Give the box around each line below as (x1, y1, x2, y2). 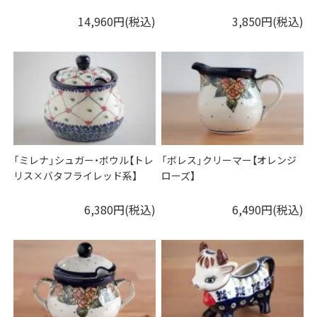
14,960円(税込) (77, 13, 156, 30)
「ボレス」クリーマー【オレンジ (161, 153, 297, 168)
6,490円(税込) (231, 201, 304, 219)
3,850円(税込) (231, 13, 304, 30)
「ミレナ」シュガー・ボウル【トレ (13, 153, 154, 168)
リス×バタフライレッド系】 (13, 168, 138, 183)
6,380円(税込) (83, 201, 156, 219)
